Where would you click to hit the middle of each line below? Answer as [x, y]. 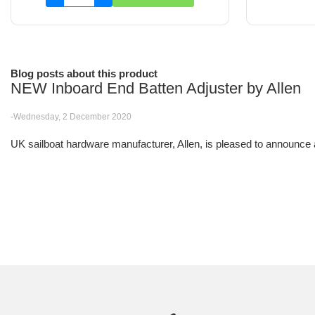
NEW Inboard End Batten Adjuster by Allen [156, 89]
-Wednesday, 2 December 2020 [71, 117]
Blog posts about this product [84, 74]
